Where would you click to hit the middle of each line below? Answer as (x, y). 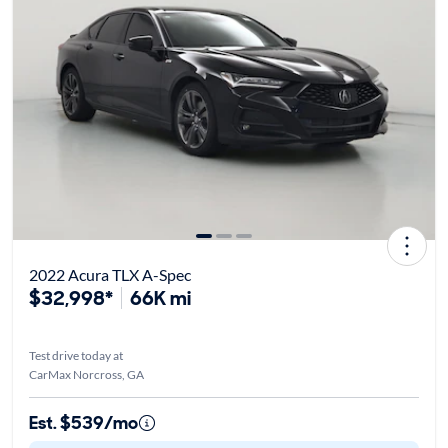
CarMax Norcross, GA (86, 374)
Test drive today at (75, 355)
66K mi (160, 297)
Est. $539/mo (83, 422)
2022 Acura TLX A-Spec (109, 274)
